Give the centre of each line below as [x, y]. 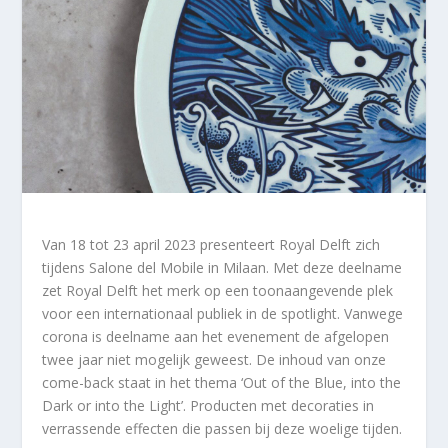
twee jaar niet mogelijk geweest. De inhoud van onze [214, 359]
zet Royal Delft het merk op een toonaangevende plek [218, 290]
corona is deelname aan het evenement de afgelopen [216, 336]
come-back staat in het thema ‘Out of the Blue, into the [222, 382]
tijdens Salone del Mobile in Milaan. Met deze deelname [222, 267]
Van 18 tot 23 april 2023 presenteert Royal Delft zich [211, 244]
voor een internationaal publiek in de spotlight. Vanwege [223, 313]
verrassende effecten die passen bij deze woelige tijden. [222, 428]
